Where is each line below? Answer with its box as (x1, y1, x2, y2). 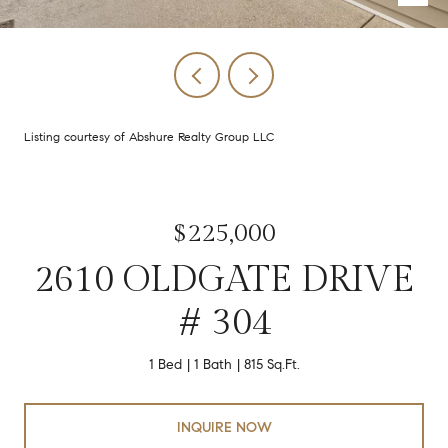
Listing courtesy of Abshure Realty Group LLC (24, 129, 274, 144)
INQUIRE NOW (176, 418, 272, 436)
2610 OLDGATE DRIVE (34, 259, 414, 301)
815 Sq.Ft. (243, 356, 300, 373)
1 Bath (193, 356, 232, 373)
